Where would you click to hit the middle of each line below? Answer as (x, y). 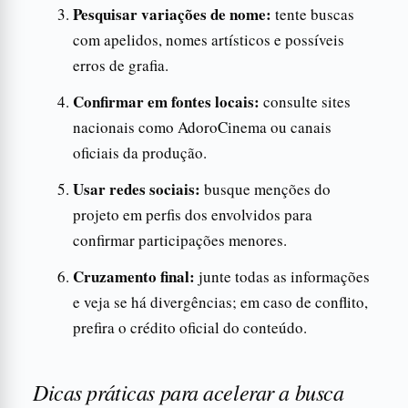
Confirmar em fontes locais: (166, 101)
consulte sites (305, 101)
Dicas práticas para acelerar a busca (189, 391)
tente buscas (313, 14)
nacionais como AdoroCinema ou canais (202, 127)
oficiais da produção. (140, 152)
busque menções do (265, 189)
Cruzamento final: (134, 276)
